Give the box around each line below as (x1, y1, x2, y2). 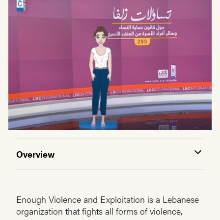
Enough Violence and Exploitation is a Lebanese (16, 193, 199, 206)
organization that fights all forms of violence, (16, 205, 182, 218)
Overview (16, 147, 55, 160)
